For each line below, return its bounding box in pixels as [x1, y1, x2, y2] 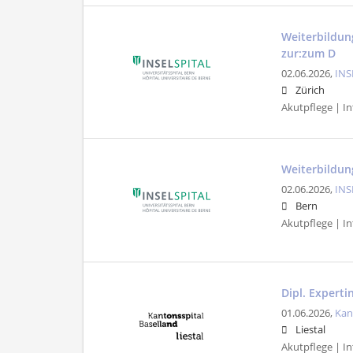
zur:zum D [281, 45, 336, 61]
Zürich [295, 83, 325, 97]
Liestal [295, 322, 326, 336]
